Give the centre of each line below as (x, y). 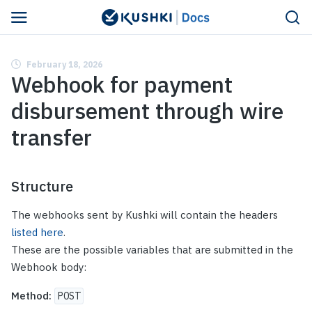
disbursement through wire (147, 111)
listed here (37, 232)
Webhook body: (49, 267)
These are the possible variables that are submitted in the (152, 250)
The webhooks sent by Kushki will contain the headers (145, 215)
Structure (42, 186)
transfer (52, 137)
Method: (31, 296)
